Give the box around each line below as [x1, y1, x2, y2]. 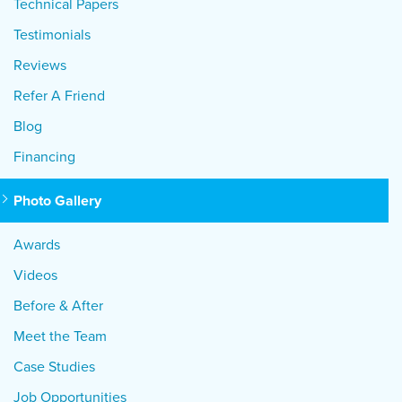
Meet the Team [13, 326, 107, 346]
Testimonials [13, 24, 91, 45]
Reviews [13, 55, 66, 75]
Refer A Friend [13, 85, 105, 106]
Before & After [13, 295, 103, 316]
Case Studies [13, 356, 95, 377]
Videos [13, 265, 57, 285]
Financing [13, 146, 75, 167]
